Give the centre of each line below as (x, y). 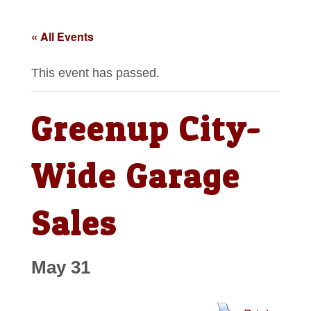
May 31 (60, 268)
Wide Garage (135, 176)
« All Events (62, 37)
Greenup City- (146, 129)
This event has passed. (95, 73)
